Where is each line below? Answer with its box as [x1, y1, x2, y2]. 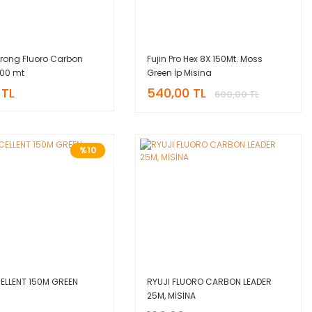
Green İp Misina [147, 66, 212, 79]
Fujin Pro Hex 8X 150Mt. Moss [147, 52, 263, 65]
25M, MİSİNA [147, 289, 196, 302]
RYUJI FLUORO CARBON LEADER [147, 275, 272, 288]
